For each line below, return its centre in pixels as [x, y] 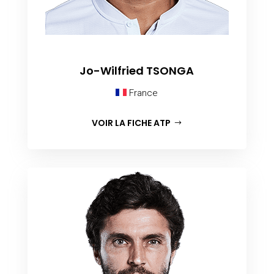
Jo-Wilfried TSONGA [137, 70]
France [143, 93]
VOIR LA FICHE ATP [131, 123]
